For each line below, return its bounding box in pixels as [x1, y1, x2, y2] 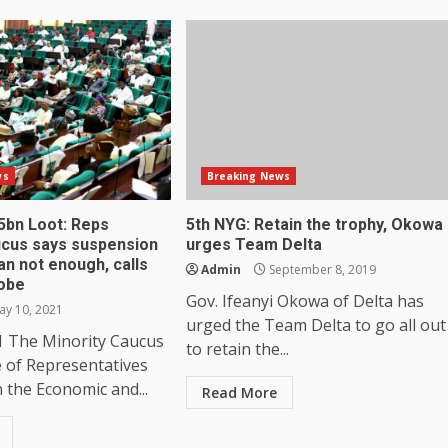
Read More [201, 382, 277, 402]
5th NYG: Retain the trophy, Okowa [185, 214, 443, 234]
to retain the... [185, 337, 289, 360]
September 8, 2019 [265, 260, 376, 278]
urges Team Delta [185, 234, 322, 254]
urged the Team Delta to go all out [185, 313, 446, 336]
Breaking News [206, 168, 291, 183]
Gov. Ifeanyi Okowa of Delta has [185, 289, 424, 312]
